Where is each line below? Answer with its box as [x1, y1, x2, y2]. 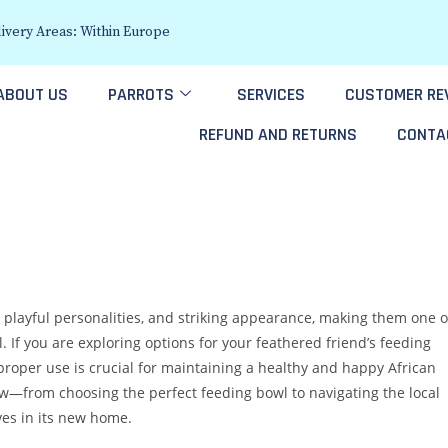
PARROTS [108, 83, 174, 106]
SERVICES [237, 83, 305, 106]
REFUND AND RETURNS [199, 123, 357, 146]
